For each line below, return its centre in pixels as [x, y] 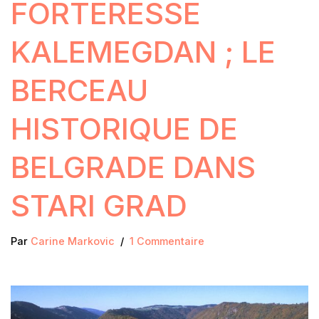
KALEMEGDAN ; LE [143, 52]
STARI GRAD [99, 206]
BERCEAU [79, 90]
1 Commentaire [167, 241]
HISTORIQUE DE [124, 129]
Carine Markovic [73, 241]
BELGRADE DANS [133, 167]
